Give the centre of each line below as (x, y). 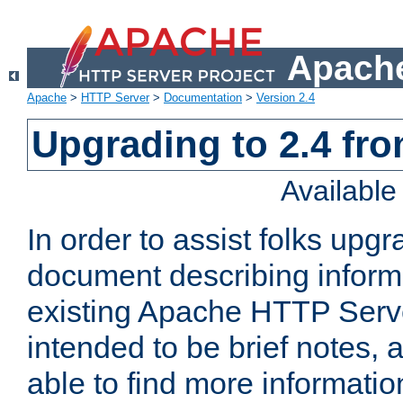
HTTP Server (115, 98)
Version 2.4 (286, 98)
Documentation (203, 98)
